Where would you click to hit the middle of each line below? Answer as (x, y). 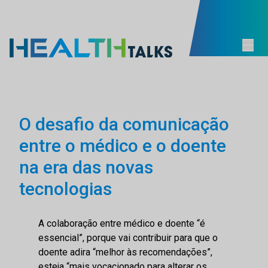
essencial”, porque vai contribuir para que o (128, 237)
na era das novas (86, 167)
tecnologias (66, 188)
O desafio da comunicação (124, 124)
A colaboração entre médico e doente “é (122, 223)
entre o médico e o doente (123, 145)
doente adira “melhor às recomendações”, (125, 252)
